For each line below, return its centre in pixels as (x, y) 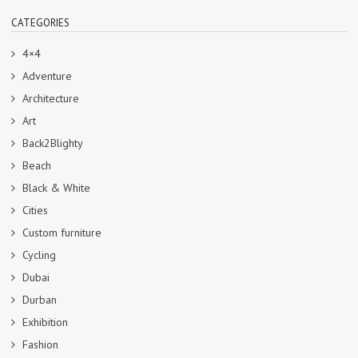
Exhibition (45, 322)
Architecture (51, 98)
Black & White (56, 187)
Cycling (39, 255)
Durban (40, 299)
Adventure (47, 76)
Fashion (40, 344)
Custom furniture (62, 232)
